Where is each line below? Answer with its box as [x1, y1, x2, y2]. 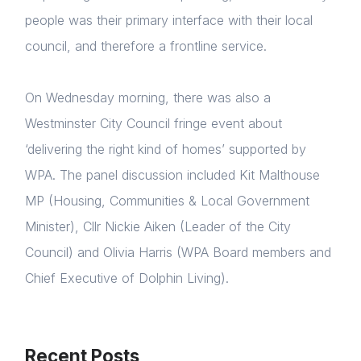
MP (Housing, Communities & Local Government [25, 193, 309, 210]
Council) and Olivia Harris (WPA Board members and [25, 244, 331, 261]
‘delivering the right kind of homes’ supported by [25, 141, 306, 158]
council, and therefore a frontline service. [25, 38, 267, 55]
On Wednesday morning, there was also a [25, 89, 271, 106]
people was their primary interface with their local [25, 12, 313, 29]
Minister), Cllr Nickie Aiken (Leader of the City [25, 218, 291, 235]
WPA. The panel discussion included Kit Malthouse [25, 167, 320, 184]
